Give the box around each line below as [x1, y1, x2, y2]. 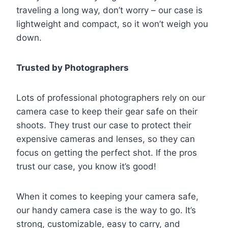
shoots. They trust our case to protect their [16, 120, 191, 131]
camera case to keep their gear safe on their [16, 106, 197, 117]
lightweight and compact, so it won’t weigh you [16, 19, 208, 30]
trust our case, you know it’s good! [16, 161, 156, 172]
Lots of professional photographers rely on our [16, 93, 205, 103]
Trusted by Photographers [16, 63, 129, 73]
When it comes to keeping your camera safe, [16, 191, 198, 202]
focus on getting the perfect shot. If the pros [16, 148, 197, 158]
